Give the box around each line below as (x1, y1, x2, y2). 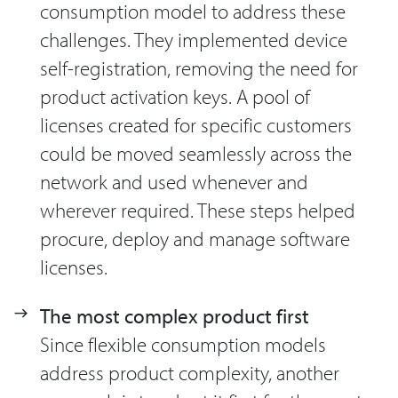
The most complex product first (40, 302, 309, 329)
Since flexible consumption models (40, 330, 326, 357)
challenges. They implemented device (40, 27, 347, 53)
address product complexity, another (40, 359, 339, 386)
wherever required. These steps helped (40, 197, 355, 224)
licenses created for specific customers (40, 112, 352, 139)
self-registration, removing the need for (40, 55, 358, 82)
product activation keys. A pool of (40, 84, 310, 110)
